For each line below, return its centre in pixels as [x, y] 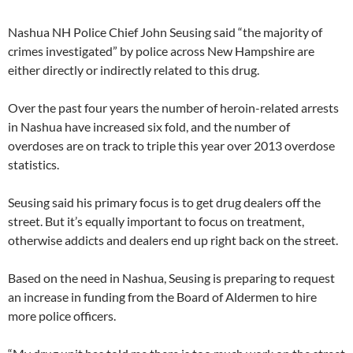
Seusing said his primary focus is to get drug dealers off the [164, 203]
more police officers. [62, 316]
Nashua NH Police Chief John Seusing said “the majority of [165, 32]
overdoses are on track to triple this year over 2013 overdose [171, 146]
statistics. [33, 165]
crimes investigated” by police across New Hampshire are [161, 51]
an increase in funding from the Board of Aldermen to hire [162, 297]
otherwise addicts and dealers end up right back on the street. [173, 240]
